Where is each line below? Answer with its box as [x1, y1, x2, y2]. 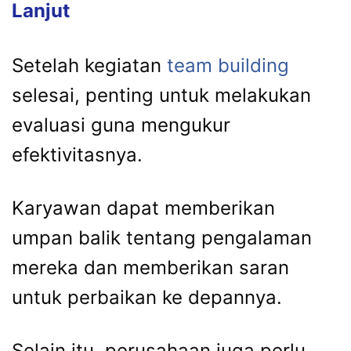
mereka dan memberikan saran [12, 255, 289, 279]
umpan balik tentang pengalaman [12, 226, 312, 249]
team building [167, 53, 289, 77]
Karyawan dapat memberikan [12, 196, 275, 219]
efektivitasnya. [12, 143, 143, 166]
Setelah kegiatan [12, 53, 167, 77]
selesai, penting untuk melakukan [12, 83, 311, 107]
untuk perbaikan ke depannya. [12, 285, 282, 309]
